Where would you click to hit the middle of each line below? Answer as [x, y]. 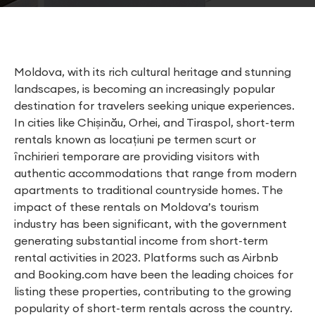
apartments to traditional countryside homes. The [148, 190]
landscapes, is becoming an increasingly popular [144, 89]
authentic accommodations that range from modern [155, 173]
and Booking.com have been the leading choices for [154, 274]
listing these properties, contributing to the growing [153, 291]
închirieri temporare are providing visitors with [137, 156]
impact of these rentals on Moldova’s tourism [136, 207]
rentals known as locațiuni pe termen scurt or [135, 139]
